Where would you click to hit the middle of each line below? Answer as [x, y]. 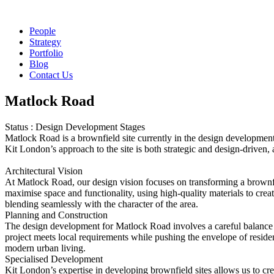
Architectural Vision [44, 171]
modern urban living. [45, 248]
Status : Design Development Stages [75, 127]
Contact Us [51, 75]
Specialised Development [54, 259]
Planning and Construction [56, 215]
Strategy [45, 42]
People [43, 31]
